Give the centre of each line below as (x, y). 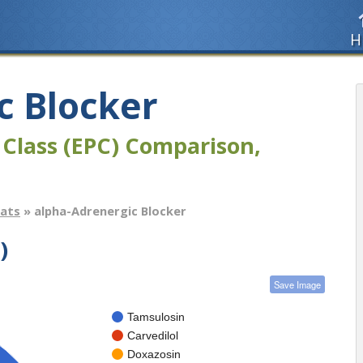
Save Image (297, 284)
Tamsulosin (156, 316)
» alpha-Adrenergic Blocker (103, 211)
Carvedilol (153, 335)
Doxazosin (154, 354)
